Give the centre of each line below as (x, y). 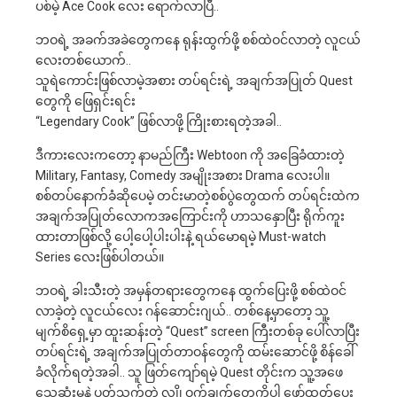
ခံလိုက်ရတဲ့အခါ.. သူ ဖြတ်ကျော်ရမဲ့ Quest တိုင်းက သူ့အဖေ (189, 372)
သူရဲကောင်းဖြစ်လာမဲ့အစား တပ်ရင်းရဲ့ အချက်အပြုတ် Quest (194, 80)
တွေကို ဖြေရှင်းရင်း (86, 101)
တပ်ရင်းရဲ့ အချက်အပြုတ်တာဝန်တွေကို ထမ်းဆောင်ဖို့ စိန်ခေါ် (195, 351)
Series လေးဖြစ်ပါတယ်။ (100, 257)
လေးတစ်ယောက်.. (83, 60)
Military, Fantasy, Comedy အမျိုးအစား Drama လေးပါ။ (183, 175)
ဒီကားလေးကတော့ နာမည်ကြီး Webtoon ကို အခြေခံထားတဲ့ (190, 155)
